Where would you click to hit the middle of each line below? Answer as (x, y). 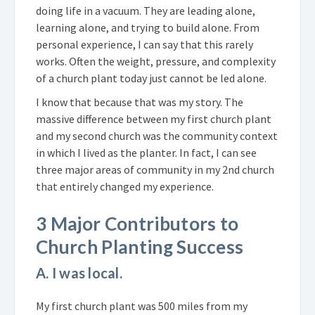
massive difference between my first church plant (154, 118)
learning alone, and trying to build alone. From (148, 27)
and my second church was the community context (157, 135)
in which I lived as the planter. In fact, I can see (146, 152)
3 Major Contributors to (137, 223)
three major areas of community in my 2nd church (155, 169)
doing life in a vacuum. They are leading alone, (146, 10)
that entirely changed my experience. (125, 186)
